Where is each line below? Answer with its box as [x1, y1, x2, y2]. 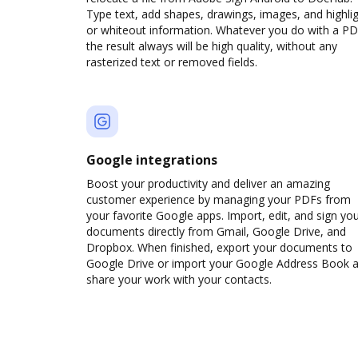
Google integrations [86, 151, 217, 169]
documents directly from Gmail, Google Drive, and [86, 224, 346, 239]
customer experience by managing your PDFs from [86, 192, 351, 207]
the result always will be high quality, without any [86, 38, 337, 54]
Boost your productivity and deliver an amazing [86, 176, 330, 191]
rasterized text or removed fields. [86, 54, 257, 70]
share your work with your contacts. [86, 272, 272, 287]
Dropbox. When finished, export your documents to [86, 240, 352, 255]
